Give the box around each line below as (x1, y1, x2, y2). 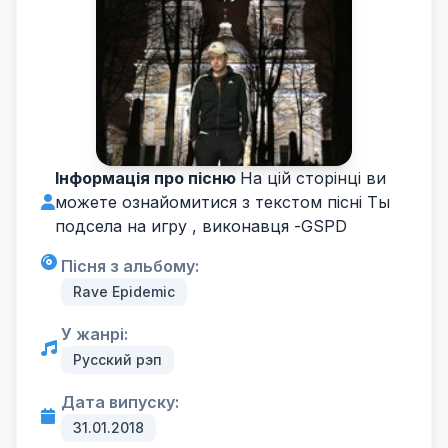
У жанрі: (61, 324, 128, 344)
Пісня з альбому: (61, 256, 199, 276)
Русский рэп (73, 351, 162, 368)
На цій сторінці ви (240, 168, 386, 188)
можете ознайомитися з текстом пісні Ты (55, 192, 390, 212)
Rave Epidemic (73, 283, 175, 300)
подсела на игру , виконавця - (55, 216, 301, 236)
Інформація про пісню (55, 168, 240, 188)
